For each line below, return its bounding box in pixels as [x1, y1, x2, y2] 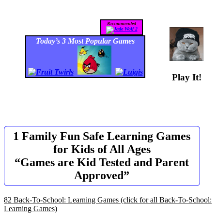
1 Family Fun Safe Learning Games [13, 130, 191, 143]
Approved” [74, 169, 130, 182]
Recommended [107, 20, 136, 26]
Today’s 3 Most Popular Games [36, 36, 135, 45]
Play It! [171, 72, 201, 82]
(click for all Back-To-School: [121, 196, 212, 204]
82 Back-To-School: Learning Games [4, 196, 121, 204]
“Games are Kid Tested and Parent [15, 156, 189, 169]
